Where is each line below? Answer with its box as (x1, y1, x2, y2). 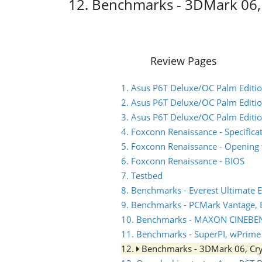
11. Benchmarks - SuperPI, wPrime (121, 228, 261, 240)
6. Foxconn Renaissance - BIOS (121, 155, 244, 167)
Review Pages (150, 54, 217, 68)
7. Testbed (121, 170, 163, 181)
